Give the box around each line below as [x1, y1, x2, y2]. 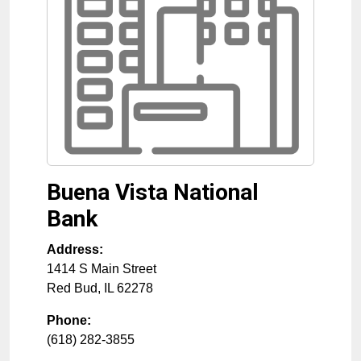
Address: [47, 243, 103, 256]
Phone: [47, 313, 91, 327]
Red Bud [47, 281, 98, 295]
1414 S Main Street [47, 262, 156, 276]
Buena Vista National [47, 179, 259, 205]
